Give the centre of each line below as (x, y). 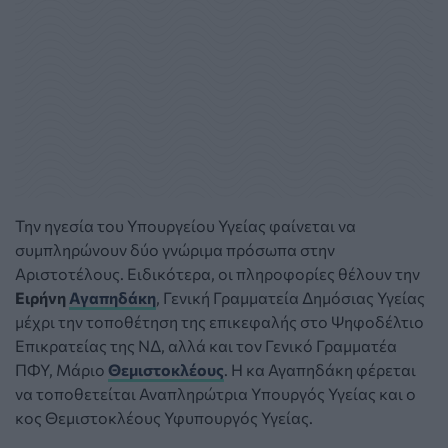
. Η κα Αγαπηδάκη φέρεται (320, 369)
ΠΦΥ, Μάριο (61, 369)
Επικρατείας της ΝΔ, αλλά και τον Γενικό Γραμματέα (206, 345)
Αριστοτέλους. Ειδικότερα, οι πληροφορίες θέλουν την (217, 273)
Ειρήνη (42, 297)
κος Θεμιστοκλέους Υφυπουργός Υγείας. (164, 417)
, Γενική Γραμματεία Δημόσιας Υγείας (290, 297)
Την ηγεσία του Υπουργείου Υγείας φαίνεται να (185, 225)
